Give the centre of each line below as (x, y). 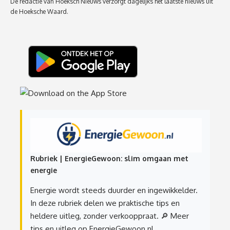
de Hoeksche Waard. (39, 11)
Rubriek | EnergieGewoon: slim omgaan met (109, 158)
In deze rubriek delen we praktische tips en (105, 203)
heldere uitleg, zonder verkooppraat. (94, 216)
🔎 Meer (174, 216)
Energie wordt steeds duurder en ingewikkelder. (114, 190)
